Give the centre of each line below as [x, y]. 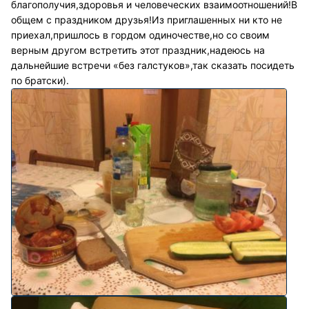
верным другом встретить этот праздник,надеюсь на [138, 50]
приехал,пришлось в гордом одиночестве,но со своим [140, 35]
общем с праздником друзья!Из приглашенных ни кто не [147, 20]
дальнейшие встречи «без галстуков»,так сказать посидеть [153, 66]
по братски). [40, 81]
